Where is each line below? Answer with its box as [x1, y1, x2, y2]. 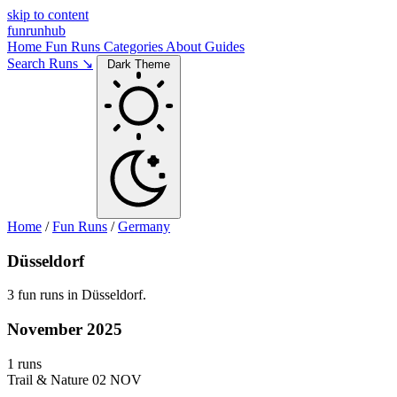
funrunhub [7, 23, 66, 38]
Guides [205, 39, 245, 54]
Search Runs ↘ [7, 56, 93, 71]
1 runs [7, 355, 42, 371]
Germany [118, 219, 170, 234]
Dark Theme [107, 58, 170, 71]
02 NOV [92, 371, 142, 387]
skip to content [7, 7, 89, 22]
